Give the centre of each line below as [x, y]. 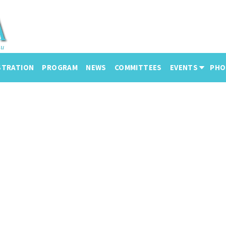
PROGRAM [60, 67]
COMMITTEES [138, 67]
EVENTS [184, 67]
